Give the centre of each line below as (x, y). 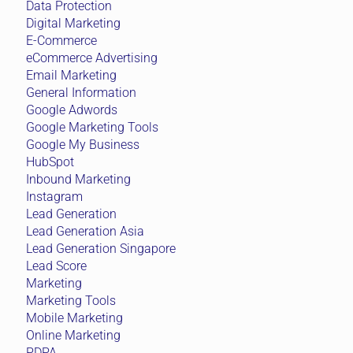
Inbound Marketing (78, 179)
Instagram (54, 196)
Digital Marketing (73, 23)
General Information (81, 92)
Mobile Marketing (74, 318)
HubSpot (50, 162)
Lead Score (56, 266)
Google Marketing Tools (92, 127)
